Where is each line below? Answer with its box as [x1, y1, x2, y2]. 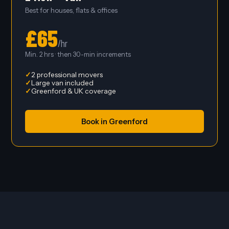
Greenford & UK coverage [31, 87, 116, 96]
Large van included [31, 79, 94, 87]
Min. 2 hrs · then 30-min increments [25, 51, 131, 59]
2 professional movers [31, 71, 103, 79]
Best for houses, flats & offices [25, 6, 118, 15]
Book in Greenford [81, 117, 148, 126]
